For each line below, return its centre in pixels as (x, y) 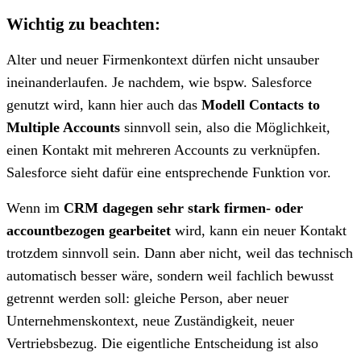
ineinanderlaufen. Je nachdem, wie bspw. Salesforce (159, 82)
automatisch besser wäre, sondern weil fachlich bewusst (170, 275)
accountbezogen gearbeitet (89, 230)
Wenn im (35, 207)
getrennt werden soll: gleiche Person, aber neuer (147, 298)
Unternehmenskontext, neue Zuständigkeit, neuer (150, 320)
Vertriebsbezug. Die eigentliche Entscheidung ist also (162, 343)
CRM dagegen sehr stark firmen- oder (183, 207)
